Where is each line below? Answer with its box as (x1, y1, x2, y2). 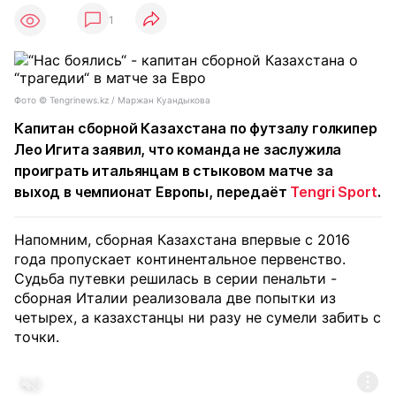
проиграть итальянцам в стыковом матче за (14, 162, 333, 179)
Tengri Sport (290, 183, 377, 201)
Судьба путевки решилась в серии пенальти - (14, 270, 337, 287)
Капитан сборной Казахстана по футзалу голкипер (14, 119, 377, 137)
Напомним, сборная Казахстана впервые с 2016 (14, 231, 350, 248)
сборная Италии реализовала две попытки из (14, 289, 336, 307)
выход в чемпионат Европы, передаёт (14, 183, 291, 201)
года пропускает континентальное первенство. (14, 250, 346, 268)
